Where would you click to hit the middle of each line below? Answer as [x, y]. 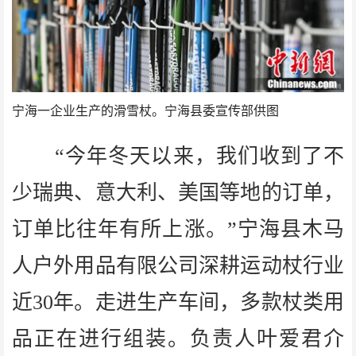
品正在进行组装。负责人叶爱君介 [178, 339]
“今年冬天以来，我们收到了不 [178, 157]
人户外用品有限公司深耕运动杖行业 [178, 266]
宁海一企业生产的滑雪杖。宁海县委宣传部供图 [145, 111]
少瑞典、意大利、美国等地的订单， [178, 193]
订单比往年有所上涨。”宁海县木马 [178, 230]
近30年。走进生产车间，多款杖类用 [178, 303]
